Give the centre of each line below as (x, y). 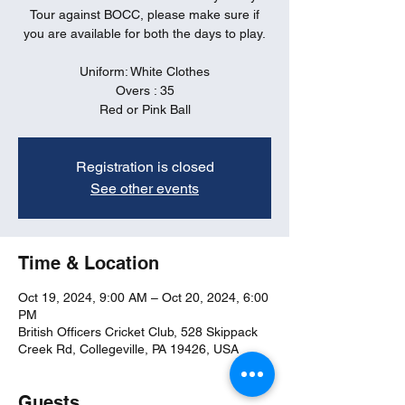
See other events (145, 188)
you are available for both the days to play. (145, 33)
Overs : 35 (145, 90)
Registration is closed (145, 167)
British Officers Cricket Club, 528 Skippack (138, 332)
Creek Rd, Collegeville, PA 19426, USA (128, 349)
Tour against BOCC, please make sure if (145, 14)
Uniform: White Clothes (145, 71)
